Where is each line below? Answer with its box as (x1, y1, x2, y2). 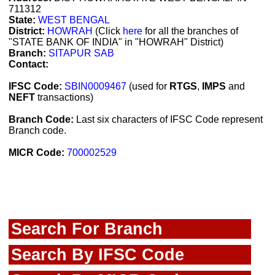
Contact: (9, 59, 48, 70)
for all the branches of (142, 26, 238, 37)
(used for (126, 81, 169, 92)
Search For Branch (11, 219, 163, 239)
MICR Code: (9, 147, 64, 158)
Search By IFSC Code (11, 245, 184, 265)
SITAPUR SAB (48, 48, 114, 59)
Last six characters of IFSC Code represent (74, 114, 263, 125)
